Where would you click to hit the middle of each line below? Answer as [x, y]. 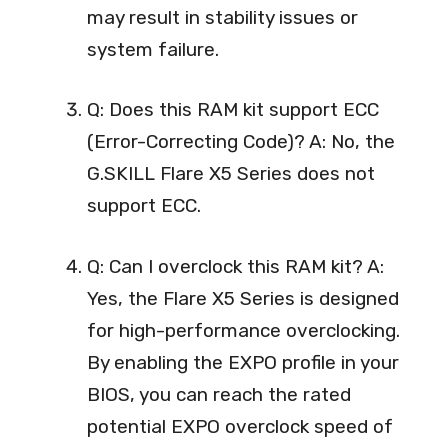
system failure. [153, 49]
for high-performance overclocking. [243, 330]
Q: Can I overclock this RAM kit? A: [235, 266]
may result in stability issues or [222, 17]
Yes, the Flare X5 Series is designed [243, 298]
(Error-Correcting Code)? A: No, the [241, 142]
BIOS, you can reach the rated [219, 394]
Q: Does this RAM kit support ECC [233, 110]
